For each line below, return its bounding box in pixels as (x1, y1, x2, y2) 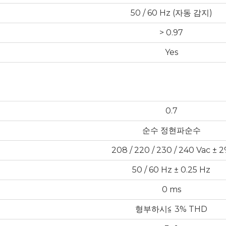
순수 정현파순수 (142, 125, 201, 135)
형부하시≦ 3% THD (135, 204, 207, 214)
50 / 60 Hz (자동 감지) (130, 8, 212, 18)
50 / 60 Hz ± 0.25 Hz (132, 164, 210, 175)
